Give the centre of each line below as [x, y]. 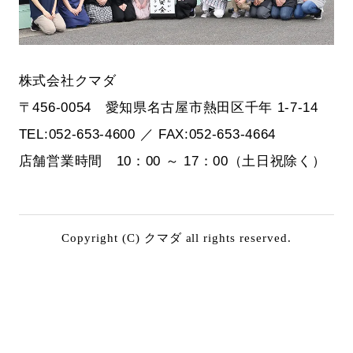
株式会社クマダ [67, 81]
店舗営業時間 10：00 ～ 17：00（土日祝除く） [172, 161]
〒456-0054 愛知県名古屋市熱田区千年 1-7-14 [168, 108]
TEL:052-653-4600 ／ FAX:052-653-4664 [147, 134]
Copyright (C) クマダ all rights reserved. [176, 237]
